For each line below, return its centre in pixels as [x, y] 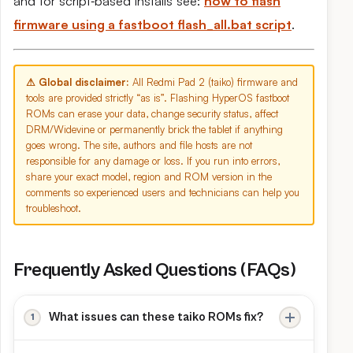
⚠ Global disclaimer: [78, 82]
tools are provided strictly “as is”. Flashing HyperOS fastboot [158, 98]
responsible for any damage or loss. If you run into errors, [153, 161]
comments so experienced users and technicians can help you [163, 192]
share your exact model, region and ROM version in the [149, 176]
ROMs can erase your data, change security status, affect [152, 113]
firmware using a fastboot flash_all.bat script [152, 24]
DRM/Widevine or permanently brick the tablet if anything [154, 129]
